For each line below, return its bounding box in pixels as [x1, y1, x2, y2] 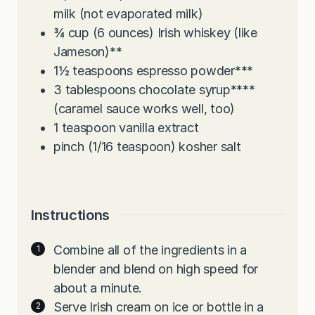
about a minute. [53, 280, 143, 295]
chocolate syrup [139, 82, 231, 97]
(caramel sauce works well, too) [53, 101, 236, 116]
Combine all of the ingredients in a [53, 242, 247, 257]
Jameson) [53, 44, 110, 59]
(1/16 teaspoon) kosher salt [87, 139, 241, 154]
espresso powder [136, 63, 235, 78]
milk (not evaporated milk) [53, 6, 203, 21]
